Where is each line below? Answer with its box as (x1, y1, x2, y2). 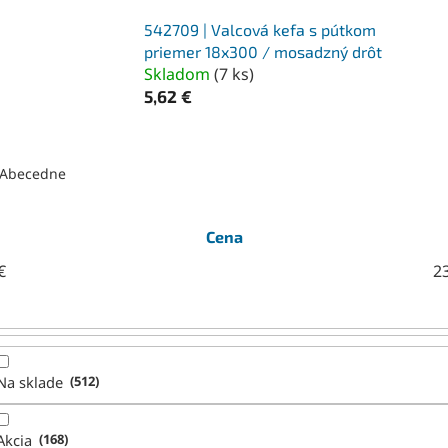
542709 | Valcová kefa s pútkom (144, 19, 377, 39)
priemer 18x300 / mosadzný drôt (144, 41, 383, 61)
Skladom (144, 62, 215, 85)
